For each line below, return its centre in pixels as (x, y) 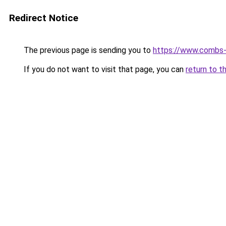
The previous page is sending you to (87, 50)
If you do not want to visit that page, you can (104, 69)
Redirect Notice (44, 18)
